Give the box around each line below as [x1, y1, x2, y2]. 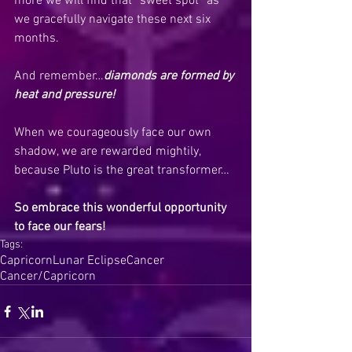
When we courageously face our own [14, 125, 214, 141]
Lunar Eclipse [53, 253, 126, 269]
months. [14, 31, 59, 46]
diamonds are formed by [104, 68, 236, 84]
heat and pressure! [14, 87, 115, 103]
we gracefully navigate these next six [14, 12, 214, 27]
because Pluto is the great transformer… [14, 163, 229, 178]
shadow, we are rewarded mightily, [14, 144, 203, 159]
